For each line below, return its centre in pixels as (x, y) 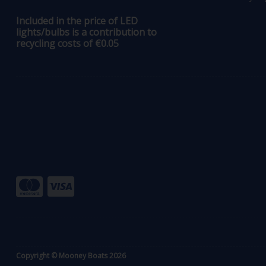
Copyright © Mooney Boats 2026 (71, 255)
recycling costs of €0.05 (67, 44)
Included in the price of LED (77, 21)
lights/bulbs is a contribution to (86, 32)
